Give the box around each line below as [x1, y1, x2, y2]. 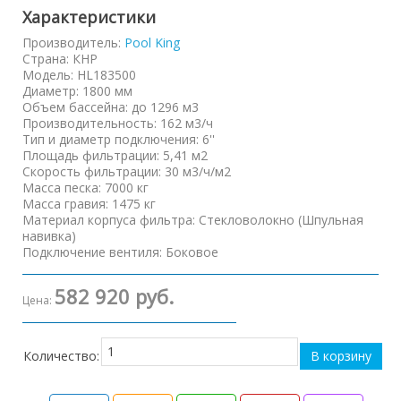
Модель [22, 66, 71, 83]
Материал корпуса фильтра [22, 211, 192, 228]
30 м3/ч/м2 [165, 163, 231, 180]
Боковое [166, 243, 218, 260]
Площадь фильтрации [22, 147, 157, 164]
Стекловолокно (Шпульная [199, 211, 363, 228]
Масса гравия [22, 195, 106, 212]
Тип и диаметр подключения [22, 131, 196, 148]
